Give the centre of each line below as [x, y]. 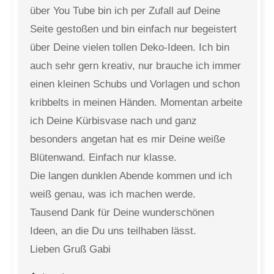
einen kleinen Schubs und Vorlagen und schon [135, 84]
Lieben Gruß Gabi [71, 249]
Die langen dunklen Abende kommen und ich [131, 176]
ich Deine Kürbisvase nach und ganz [114, 121]
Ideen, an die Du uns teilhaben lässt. [113, 231]
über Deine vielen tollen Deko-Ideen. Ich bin [130, 47]
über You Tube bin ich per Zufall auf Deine [125, 11]
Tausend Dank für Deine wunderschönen [122, 213]
